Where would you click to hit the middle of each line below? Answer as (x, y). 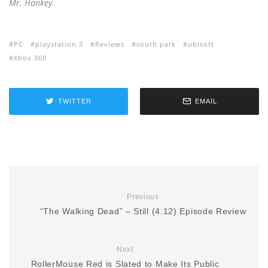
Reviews (110, 44)
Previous (143, 197)
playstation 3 (59, 44)
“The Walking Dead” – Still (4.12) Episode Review (143, 211)
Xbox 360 (30, 57)
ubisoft (201, 44)
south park (156, 44)
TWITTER (74, 101)
